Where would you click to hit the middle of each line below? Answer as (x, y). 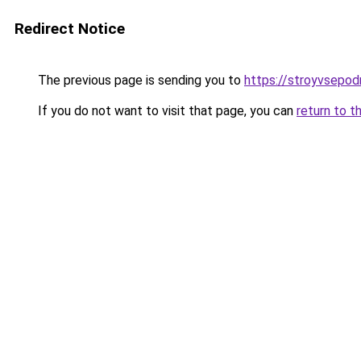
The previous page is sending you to (139, 80)
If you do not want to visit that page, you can (166, 111)
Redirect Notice (70, 29)
